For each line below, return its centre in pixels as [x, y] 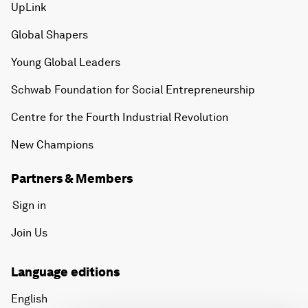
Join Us [29, 233]
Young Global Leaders [66, 63]
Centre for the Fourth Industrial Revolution [120, 118]
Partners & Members [72, 179]
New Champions [52, 145]
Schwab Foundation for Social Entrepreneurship [133, 90]
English [29, 299]
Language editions [65, 272]
